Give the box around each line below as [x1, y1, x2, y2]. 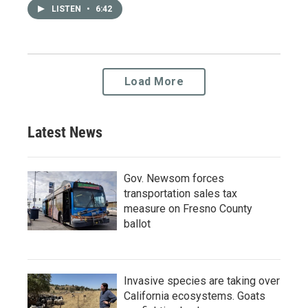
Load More [124, 74, 184, 88]
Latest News [27, 123, 102, 141]
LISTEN [52, 3, 83, 14]
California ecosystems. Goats [124, 289, 265, 302]
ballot [124, 217, 151, 230]
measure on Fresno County [124, 201, 252, 215]
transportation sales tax [124, 186, 237, 200]
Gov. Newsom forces [124, 171, 224, 185]
